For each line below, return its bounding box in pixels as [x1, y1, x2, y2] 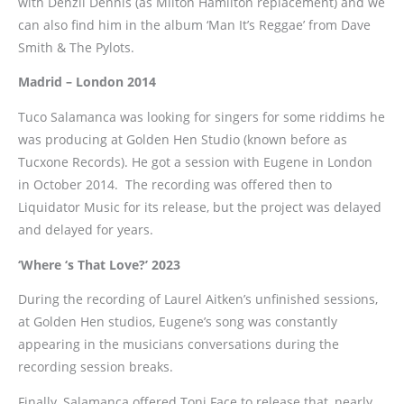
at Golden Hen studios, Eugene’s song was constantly [18, 313, 337, 331]
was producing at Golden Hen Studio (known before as [18, 131, 347, 149]
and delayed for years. [18, 221, 153, 239]
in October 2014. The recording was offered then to [18, 176, 332, 194]
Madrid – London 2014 [18, 73, 156, 91]
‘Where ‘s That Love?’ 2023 [18, 255, 180, 273]
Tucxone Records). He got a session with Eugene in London [18, 153, 372, 171]
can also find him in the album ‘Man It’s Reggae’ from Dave [18, 15, 371, 33]
